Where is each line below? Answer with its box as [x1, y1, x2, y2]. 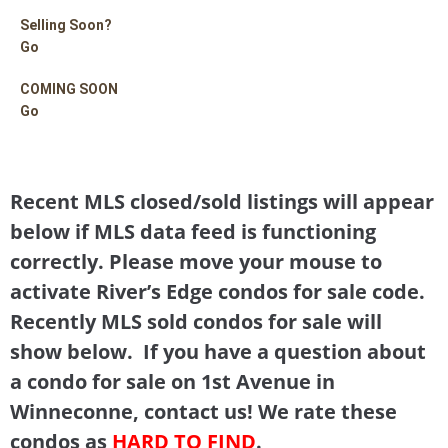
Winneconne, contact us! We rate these [10, 397, 397, 425]
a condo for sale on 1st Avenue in [10, 367, 335, 395]
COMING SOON [20, 80, 118, 97]
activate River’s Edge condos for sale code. [10, 277, 425, 305]
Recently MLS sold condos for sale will [10, 307, 382, 335]
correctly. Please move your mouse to [10, 247, 382, 275]
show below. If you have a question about [10, 337, 426, 365]
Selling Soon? [20, 16, 112, 33]
